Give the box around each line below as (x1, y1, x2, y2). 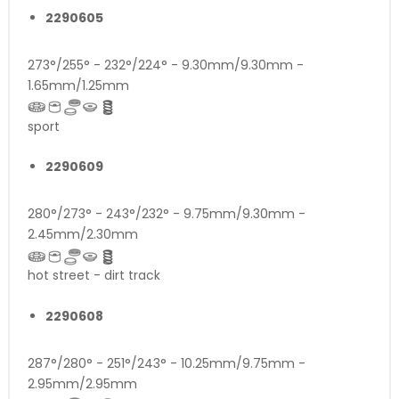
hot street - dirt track (28, 266, 160, 285)
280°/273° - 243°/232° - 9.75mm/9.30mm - (28, 205, 305, 224)
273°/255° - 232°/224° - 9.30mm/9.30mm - (28, 55, 304, 74)
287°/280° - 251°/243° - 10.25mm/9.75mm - (28, 354, 305, 372)
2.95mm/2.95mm (28, 374, 137, 393)
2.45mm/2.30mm (28, 225, 138, 244)
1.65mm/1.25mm (28, 76, 129, 94)
